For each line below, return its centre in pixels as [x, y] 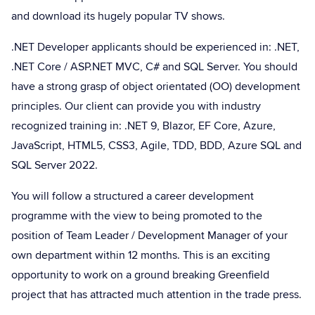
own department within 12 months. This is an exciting [141, 255]
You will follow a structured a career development [133, 196]
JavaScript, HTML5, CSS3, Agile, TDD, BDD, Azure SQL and [156, 146]
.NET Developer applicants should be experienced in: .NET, [155, 47]
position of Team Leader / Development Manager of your [149, 236]
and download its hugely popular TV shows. [118, 16]
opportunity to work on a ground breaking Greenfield [140, 275]
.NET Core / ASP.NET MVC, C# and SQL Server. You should [154, 67]
